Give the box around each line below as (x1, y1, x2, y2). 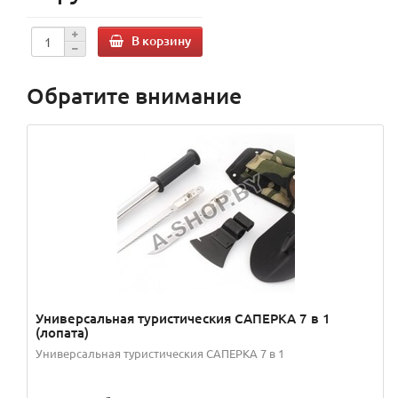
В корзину (131, 31, 191, 49)
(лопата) (36, 323, 89, 342)
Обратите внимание (27, 81, 242, 110)
